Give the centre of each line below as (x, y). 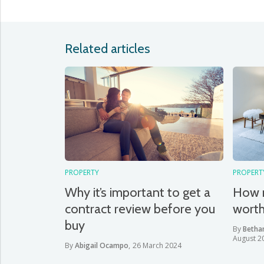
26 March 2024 (157, 245)
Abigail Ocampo (102, 245)
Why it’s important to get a (138, 192)
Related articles (108, 49)
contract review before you (140, 209)
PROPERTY (82, 172)
